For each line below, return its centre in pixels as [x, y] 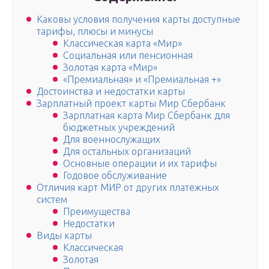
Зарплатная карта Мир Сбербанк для [147, 116]
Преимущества [97, 212]
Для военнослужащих [112, 140]
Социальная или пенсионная [128, 56]
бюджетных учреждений [119, 128]
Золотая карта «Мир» [110, 68]
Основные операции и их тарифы [140, 164]
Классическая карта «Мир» [122, 44]
